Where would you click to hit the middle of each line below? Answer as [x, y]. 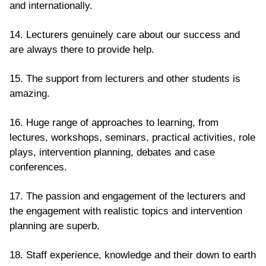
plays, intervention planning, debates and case [112, 152]
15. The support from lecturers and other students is [125, 78]
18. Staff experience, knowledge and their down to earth [133, 255]
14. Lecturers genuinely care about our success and [125, 34]
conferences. [38, 167]
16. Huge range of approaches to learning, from [114, 122]
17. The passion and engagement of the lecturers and [127, 196]
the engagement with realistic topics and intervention [126, 211]
